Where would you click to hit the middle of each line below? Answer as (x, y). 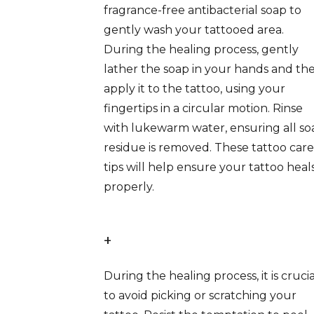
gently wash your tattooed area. (194, 30)
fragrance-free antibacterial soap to (203, 10)
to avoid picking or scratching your (200, 295)
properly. (129, 187)
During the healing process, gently (201, 49)
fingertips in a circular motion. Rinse (203, 108)
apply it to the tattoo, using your (194, 89)
